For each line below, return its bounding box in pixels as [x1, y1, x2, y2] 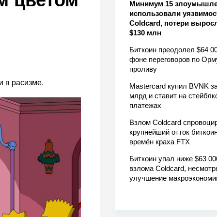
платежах [129, 101, 161, 110]
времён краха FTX [129, 138, 190, 146]
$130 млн [129, 29, 161, 37]
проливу [129, 65, 157, 74]
